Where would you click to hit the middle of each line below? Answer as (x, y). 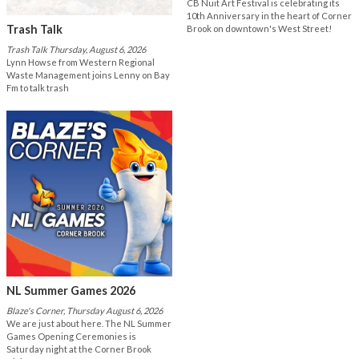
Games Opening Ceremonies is (71, 337)
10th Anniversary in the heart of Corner (269, 16)
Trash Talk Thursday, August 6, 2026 (76, 50)
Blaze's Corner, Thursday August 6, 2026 (85, 311)
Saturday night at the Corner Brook (79, 349)
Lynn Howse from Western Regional (81, 63)
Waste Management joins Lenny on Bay (88, 75)
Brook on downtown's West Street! (259, 29)
